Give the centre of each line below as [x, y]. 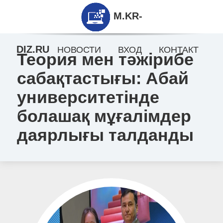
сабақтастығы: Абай [103, 78]
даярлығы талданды [105, 135]
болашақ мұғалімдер [104, 116]
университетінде [88, 97]
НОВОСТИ [79, 50]
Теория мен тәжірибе [105, 59]
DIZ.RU [33, 49]
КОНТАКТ [178, 50]
